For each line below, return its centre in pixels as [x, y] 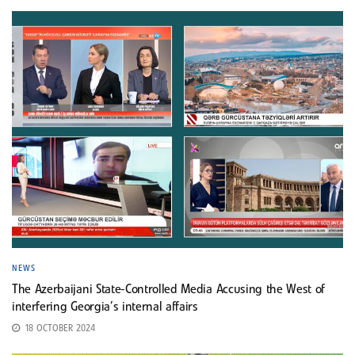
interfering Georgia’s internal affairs [105, 307]
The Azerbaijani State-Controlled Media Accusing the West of [169, 290]
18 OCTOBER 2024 [58, 328]
